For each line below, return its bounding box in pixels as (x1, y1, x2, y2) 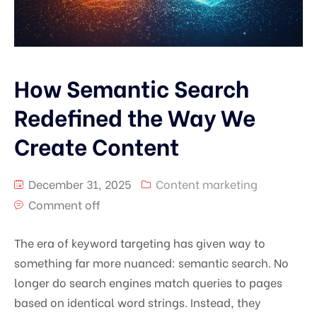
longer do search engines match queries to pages (14, 273, 282, 290)
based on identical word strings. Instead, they (14, 293, 261, 310)
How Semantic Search (14, 70, 249, 103)
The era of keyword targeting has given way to (14, 234, 265, 250)
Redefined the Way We (14, 99, 255, 132)
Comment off (28, 195, 100, 212)
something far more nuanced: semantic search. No (14, 253, 289, 270)
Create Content (14, 128, 179, 161)
